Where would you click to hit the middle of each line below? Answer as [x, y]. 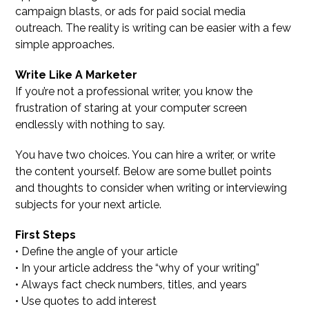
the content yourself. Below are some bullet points [144, 172]
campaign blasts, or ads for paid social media [131, 12]
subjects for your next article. [89, 205]
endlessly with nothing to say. [90, 125]
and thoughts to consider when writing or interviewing [151, 188]
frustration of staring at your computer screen [131, 108]
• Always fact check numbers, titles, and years [131, 285]
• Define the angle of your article [97, 252]
